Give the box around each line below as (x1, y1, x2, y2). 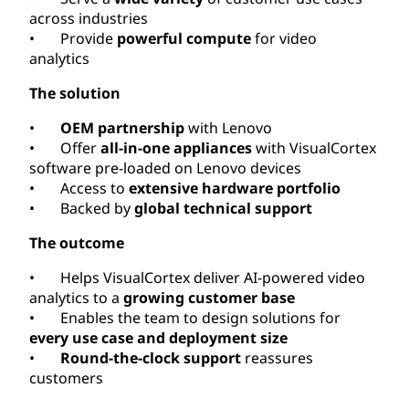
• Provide (29, 27, 117, 48)
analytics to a (29, 287, 123, 308)
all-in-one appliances (100, 137, 252, 158)
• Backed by (29, 197, 134, 218)
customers (29, 367, 103, 388)
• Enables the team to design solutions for (29, 307, 341, 328)
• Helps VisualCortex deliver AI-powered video (29, 267, 365, 288)
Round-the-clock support (60, 347, 241, 368)
